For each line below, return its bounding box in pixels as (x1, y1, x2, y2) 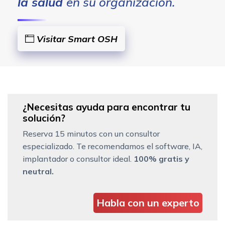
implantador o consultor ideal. (23, 153, 134, 164)
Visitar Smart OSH (34, 33, 118, 45)
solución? (23, 111, 65, 124)
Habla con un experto (96, 196, 199, 209)
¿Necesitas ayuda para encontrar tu (23, 100, 190, 113)
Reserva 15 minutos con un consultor (23, 128, 160, 139)
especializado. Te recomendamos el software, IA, (23, 141, 202, 151)
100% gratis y (134, 153, 189, 164)
